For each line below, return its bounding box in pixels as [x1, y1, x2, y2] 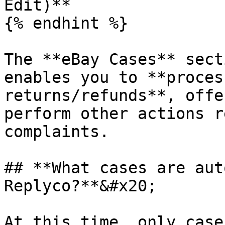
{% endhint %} [4, 14, 128, 32]
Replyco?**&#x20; [4, 177, 157, 195]
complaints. [4, 123, 109, 141]
